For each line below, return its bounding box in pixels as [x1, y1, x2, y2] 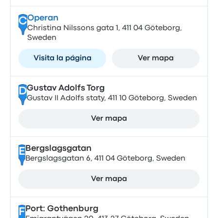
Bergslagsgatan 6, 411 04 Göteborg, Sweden [25, 155, 185, 162]
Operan [27, 15, 58, 22]
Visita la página [33, 55, 91, 62]
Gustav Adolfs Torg [26, 85, 105, 92]
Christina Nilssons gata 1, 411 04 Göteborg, [27, 25, 182, 32]
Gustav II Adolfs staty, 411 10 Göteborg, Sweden [26, 95, 197, 102]
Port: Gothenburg [25, 205, 98, 213]
